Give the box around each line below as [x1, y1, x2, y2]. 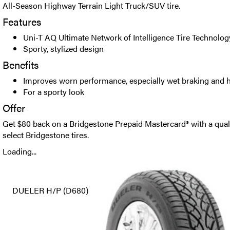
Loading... [3, 145, 36, 157]
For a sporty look [23, 86, 84, 98]
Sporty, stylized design [23, 43, 104, 54]
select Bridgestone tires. [3, 129, 89, 141]
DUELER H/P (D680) [12, 184, 88, 196]
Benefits [3, 57, 39, 72]
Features [3, 14, 41, 29]
